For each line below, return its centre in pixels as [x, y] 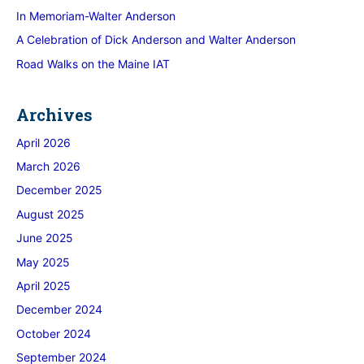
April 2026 [43, 142]
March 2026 [48, 167]
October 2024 [54, 333]
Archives [54, 114]
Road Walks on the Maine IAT [93, 63]
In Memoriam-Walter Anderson [96, 15]
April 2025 [43, 286]
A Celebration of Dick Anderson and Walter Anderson [156, 40]
